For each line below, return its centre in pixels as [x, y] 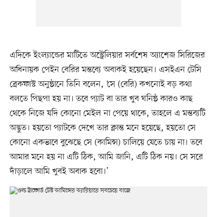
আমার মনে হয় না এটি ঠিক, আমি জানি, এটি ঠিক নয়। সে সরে [106, 157]
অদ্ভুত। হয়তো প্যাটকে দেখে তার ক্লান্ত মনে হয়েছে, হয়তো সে [102, 128]
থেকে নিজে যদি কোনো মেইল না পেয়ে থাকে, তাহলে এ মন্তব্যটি [107, 113]
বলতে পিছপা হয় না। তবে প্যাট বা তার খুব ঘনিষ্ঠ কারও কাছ [101, 99]
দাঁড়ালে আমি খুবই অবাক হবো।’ [59, 171]
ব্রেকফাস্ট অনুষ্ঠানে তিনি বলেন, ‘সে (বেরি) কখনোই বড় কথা [101, 84]
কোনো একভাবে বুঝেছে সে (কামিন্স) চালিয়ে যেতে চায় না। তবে [106, 142]
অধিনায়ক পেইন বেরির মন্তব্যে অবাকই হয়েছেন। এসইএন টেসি [105, 70]
